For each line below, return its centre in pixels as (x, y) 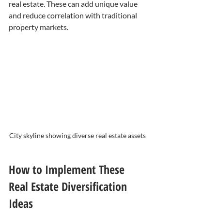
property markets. (39, 27)
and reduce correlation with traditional (74, 15)
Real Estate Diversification (69, 186)
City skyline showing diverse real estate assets (77, 135)
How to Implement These (68, 169)
